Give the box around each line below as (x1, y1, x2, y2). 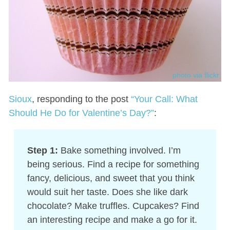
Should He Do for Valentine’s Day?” (8, 108, 154, 119)
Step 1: (27, 145, 58, 156)
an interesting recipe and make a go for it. (27, 215, 197, 225)
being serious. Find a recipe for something (27, 159, 199, 170)
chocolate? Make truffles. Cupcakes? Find (27, 201, 199, 212)
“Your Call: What (130, 94, 198, 105)
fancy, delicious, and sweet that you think (27, 173, 195, 184)
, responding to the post (31, 94, 131, 105)
